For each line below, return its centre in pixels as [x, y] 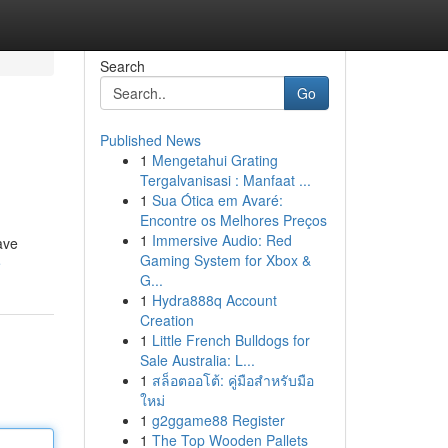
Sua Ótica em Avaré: [217, 200]
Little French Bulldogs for [230, 340]
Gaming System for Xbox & [225, 260]
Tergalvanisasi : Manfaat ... [225, 180]
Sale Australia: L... [197, 360]
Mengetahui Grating [214, 160]
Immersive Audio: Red [221, 240]
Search [122, 66]
